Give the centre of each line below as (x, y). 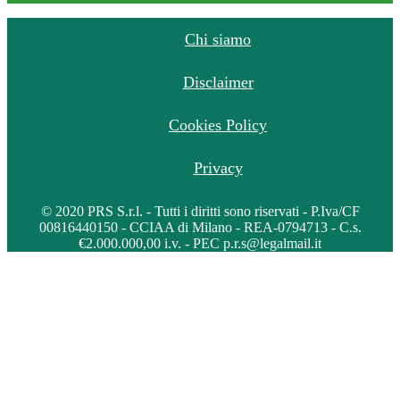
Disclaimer (218, 82)
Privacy (218, 167)
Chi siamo (218, 39)
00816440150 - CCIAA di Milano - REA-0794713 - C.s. (200, 227)
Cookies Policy (218, 125)
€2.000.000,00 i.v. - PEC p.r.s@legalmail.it (200, 243)
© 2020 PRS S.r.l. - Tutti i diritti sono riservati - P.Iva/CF (200, 211)
